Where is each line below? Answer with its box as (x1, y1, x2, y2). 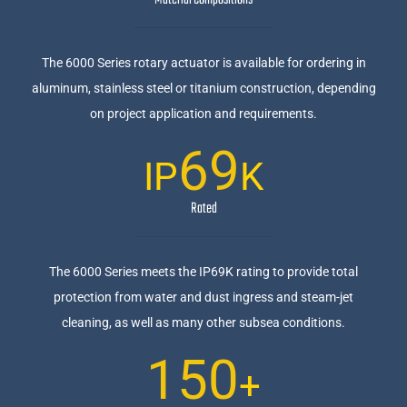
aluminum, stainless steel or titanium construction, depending (31, 81, 376, 96)
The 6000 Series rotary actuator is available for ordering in (41, 55, 366, 71)
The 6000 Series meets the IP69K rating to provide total (49, 264, 358, 280)
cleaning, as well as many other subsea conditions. (62, 315, 345, 331)
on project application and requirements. (90, 106, 317, 122)
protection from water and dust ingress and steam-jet (54, 290, 353, 305)
